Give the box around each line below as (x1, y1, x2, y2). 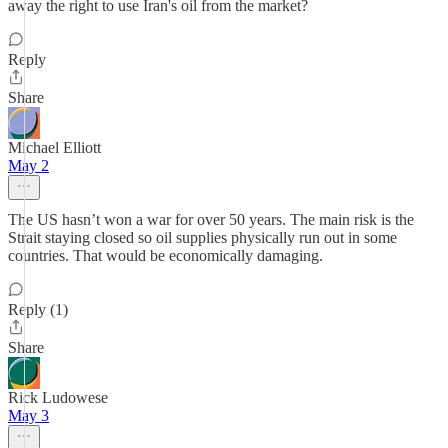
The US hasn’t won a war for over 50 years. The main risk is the (8, 211, 414, 228)
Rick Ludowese (8, 389, 108, 406)
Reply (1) (8, 301, 68, 318)
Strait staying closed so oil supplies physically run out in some (8, 229, 397, 246)
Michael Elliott (8, 139, 101, 156)
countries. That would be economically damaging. (8, 247, 323, 264)
